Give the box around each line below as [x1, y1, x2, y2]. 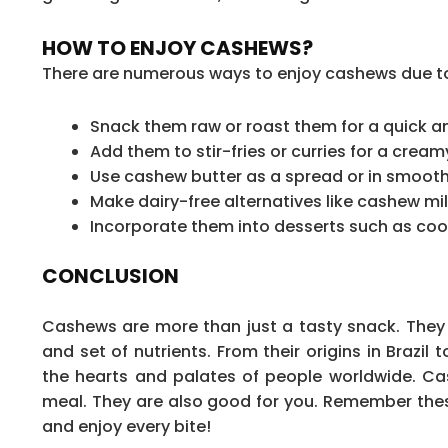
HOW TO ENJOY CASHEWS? [42, 33, 313, 62]
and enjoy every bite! [42, 414, 211, 438]
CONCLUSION [42, 261, 179, 290]
